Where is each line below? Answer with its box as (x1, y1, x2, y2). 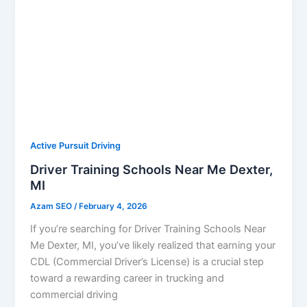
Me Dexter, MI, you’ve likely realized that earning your (30, 238, 276, 251)
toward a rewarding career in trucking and (30, 271, 225, 284)
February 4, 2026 (79, 201, 148, 211)
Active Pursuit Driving (30, 140, 121, 151)
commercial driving (30, 288, 119, 301)
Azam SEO (30, 201, 75, 211)
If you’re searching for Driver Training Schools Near (30, 222, 267, 235)
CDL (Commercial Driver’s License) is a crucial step (30, 255, 265, 268)
